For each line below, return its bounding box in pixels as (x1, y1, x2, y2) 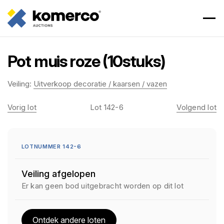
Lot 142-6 (89, 102, 123, 112)
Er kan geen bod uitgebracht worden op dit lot (21, 181, 184, 190)
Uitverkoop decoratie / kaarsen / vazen (33, 79, 167, 88)
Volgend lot (176, 102, 216, 112)
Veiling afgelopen (21, 168, 95, 179)
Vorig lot (7, 102, 37, 112)
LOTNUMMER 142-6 (21, 143, 81, 150)
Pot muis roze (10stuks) (7, 51, 165, 71)
